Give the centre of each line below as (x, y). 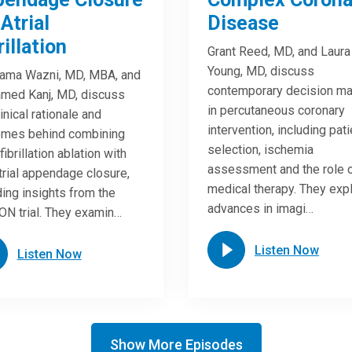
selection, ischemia (260, 150)
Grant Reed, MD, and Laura (279, 51)
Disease (243, 23)
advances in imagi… (260, 209)
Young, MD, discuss (260, 71)
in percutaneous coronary (276, 110)
